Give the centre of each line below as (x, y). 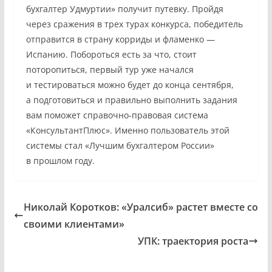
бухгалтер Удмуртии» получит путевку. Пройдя (124, 9)
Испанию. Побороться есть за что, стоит (111, 54)
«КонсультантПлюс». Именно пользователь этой (127, 130)
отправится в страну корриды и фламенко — (120, 39)
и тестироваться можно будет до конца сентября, (130, 85)
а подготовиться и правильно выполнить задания (131, 100)
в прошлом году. (60, 161)
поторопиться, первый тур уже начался (110, 70)
